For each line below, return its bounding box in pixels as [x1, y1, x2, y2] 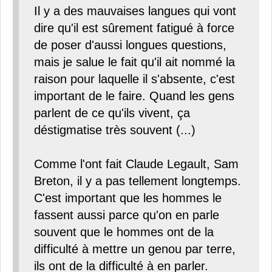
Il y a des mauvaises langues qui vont [34, 4, 236, 18]
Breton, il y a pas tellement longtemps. [34, 174, 241, 188]
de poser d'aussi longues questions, [34, 38, 226, 52]
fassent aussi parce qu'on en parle [34, 208, 219, 222]
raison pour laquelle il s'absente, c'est [34, 72, 235, 86]
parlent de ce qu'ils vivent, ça [34, 106, 190, 120]
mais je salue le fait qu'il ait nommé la [34, 55, 235, 69]
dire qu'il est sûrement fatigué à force [34, 21, 234, 35]
